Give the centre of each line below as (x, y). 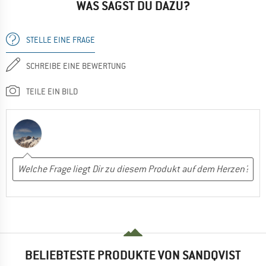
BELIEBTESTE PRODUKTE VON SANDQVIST (133, 255)
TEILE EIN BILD (52, 91)
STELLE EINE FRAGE (61, 39)
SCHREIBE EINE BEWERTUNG (76, 66)
